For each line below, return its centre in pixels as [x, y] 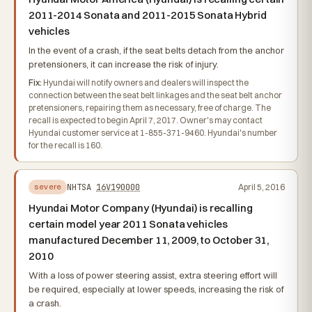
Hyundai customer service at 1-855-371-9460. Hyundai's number [153, 133]
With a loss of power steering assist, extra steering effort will [153, 275]
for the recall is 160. [65, 145]
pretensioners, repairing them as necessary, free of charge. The [150, 108]
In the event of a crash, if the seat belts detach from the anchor [156, 50]
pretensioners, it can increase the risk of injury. [124, 64]
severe [48, 187]
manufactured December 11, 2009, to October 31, [149, 240]
